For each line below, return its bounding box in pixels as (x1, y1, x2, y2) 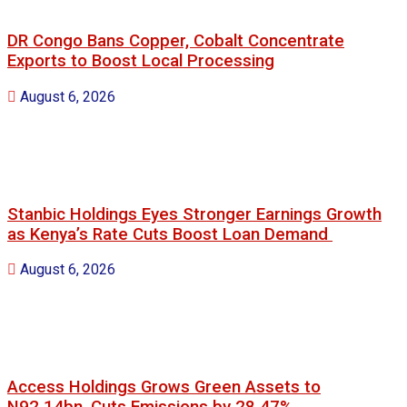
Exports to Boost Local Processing (7, 51, 274, 72)
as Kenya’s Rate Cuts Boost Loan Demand (7, 223, 333, 244)
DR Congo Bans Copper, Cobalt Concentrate (7, 31, 344, 52)
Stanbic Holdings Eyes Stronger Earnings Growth (7, 203, 382, 224)
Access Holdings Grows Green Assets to (7, 377, 321, 398)
